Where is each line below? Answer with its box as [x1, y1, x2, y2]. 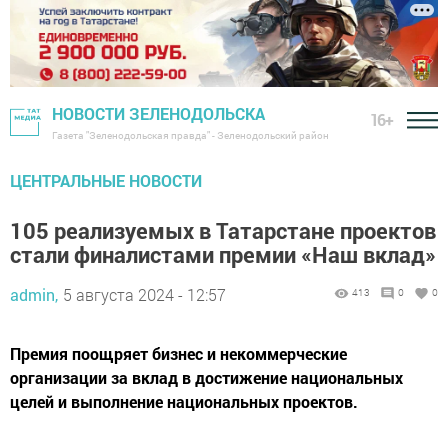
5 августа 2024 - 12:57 [63, 284, 226, 306]
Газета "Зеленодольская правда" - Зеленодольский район [52, 129, 329, 143]
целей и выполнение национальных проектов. [10, 391, 358, 413]
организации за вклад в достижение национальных [10, 367, 403, 389]
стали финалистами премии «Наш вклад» [10, 240, 436, 270]
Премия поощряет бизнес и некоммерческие [10, 343, 347, 365]
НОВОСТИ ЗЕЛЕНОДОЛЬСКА [52, 103, 265, 125]
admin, [10, 284, 58, 306]
